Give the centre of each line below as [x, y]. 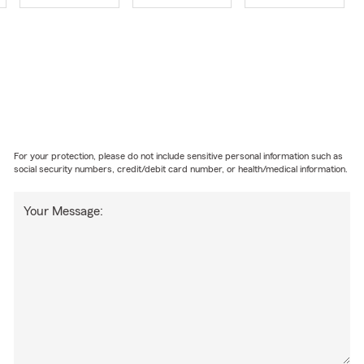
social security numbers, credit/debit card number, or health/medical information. [181, 169]
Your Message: [64, 211]
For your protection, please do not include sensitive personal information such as [179, 156]
